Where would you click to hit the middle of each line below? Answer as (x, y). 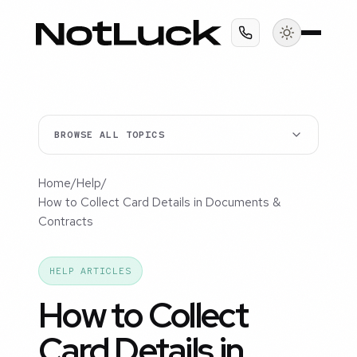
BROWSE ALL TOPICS (110, 135)
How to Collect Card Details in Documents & (159, 203)
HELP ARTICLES (90, 271)
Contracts (66, 222)
